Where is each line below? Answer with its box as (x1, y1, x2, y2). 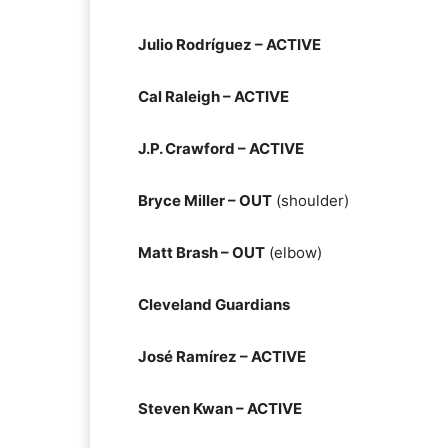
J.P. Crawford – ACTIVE (138, 139, 304, 158)
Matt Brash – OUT (138, 243, 265, 262)
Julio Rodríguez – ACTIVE (138, 35, 321, 54)
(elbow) (265, 243, 322, 262)
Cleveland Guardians (138, 295, 290, 314)
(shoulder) (272, 191, 349, 210)
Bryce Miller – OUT (138, 191, 272, 210)
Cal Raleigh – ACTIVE (138, 87, 289, 106)
